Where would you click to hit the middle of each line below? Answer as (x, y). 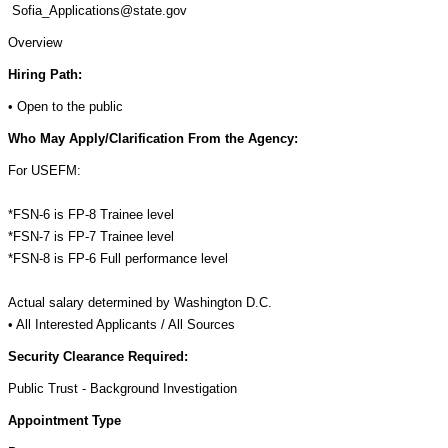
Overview (35, 42)
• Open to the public (65, 106)
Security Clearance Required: (98, 356)
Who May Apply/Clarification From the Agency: (153, 138)
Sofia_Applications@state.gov (97, 10)
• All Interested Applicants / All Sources (121, 324)
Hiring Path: (45, 74)
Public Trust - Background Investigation (122, 388)
